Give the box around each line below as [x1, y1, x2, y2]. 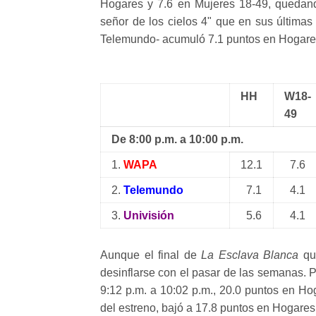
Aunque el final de [100, 249, 202, 261]
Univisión [123, 209, 174, 221]
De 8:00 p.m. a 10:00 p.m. [111, 133, 243, 145]
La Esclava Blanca [201, 249, 299, 261]
